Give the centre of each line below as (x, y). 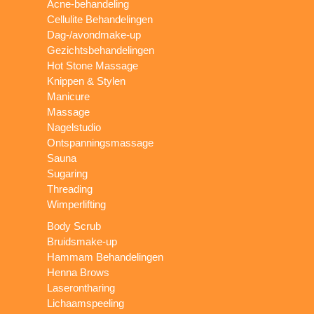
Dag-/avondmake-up (94, 35)
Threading (70, 189)
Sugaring (68, 173)
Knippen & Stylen (87, 81)
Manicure (69, 96)
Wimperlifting (77, 204)
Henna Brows (78, 272)
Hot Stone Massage (93, 66)
